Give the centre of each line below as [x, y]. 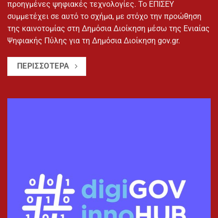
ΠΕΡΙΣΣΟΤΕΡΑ [43, 66]
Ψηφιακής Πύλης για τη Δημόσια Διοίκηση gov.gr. [94, 41]
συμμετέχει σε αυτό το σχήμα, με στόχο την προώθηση [104, 17]
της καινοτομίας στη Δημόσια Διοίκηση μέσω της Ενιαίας [109, 29]
